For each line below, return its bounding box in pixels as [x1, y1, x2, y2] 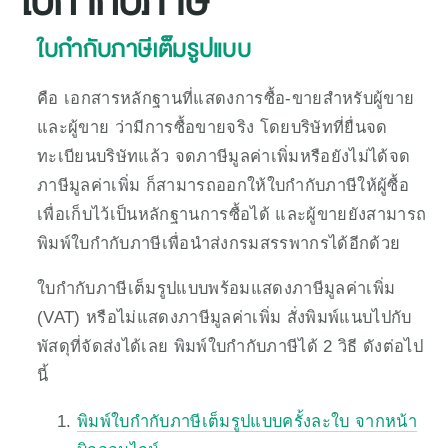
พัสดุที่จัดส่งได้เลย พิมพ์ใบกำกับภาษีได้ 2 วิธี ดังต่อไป [37, 337, 423, 356]
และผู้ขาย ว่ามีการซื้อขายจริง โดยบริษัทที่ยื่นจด [37, 117, 388, 136]
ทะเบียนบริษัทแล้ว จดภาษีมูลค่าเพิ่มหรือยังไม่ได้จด [37, 146, 411, 165]
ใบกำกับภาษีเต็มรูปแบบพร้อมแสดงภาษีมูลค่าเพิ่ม [37, 279, 396, 298]
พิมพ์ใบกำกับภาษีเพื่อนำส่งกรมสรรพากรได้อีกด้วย [37, 233, 401, 252]
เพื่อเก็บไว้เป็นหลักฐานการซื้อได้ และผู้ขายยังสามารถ [37, 204, 427, 223]
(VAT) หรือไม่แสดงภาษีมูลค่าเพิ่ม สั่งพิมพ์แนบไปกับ [37, 308, 412, 327]
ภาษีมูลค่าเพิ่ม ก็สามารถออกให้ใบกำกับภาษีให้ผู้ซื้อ [37, 175, 409, 194]
